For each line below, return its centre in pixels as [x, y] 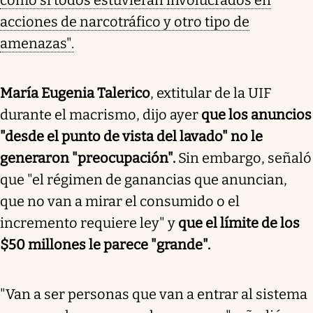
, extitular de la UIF [211, 93]
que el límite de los [239, 223]
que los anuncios [256, 114]
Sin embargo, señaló [245, 158]
